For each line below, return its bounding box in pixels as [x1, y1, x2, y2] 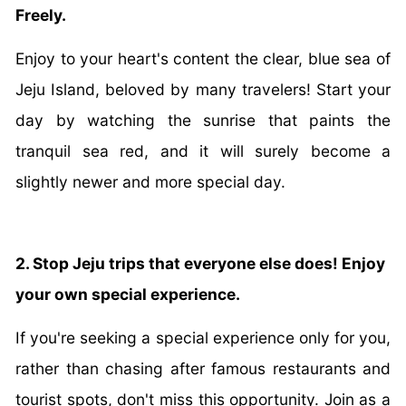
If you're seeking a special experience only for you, [15, 327, 391, 347]
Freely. [15, 5, 66, 24]
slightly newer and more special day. [15, 171, 285, 191]
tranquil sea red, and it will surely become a [15, 140, 391, 160]
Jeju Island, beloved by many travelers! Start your [15, 79, 391, 99]
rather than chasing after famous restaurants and [15, 358, 391, 378]
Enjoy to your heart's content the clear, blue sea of [15, 48, 391, 68]
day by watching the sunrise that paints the [15, 110, 391, 130]
